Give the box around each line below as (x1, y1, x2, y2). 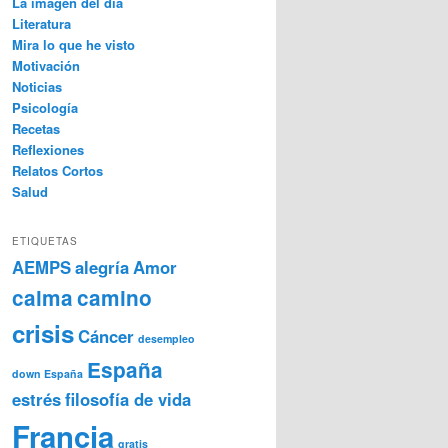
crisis (12, 316, 74, 351)
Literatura (12, 13, 71, 33)
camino (77, 283, 152, 313)
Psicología (12, 97, 78, 117)
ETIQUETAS (12, 234, 78, 249)
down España (12, 366, 83, 382)
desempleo (138, 331, 195, 347)
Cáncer (78, 324, 134, 349)
